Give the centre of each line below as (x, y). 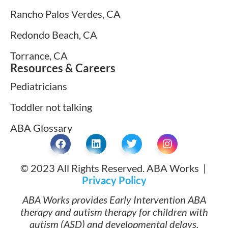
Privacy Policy (114, 180)
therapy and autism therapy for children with (114, 212)
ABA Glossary (41, 128)
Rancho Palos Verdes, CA (65, 14)
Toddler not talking (51, 107)
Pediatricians (39, 86)
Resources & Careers (63, 68)
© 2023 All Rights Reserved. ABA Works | (114, 168)
